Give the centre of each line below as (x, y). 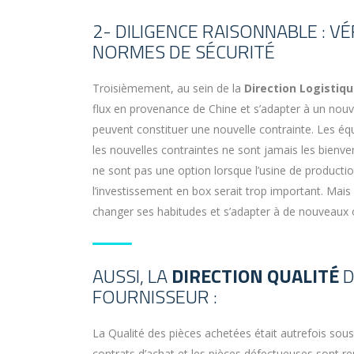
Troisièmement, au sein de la (168, 88)
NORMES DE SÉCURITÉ (184, 52)
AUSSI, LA (132, 276)
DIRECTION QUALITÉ (255, 276)
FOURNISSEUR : (155, 297)
